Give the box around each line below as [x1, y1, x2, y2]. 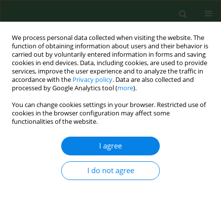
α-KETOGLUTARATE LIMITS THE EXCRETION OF [7, 176, 198, 188]
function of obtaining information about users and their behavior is [12, 42, 208, 50]
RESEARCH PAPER [7, 141, 59, 149]
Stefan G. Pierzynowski [146, 206, 212, 215]
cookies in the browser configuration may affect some [12, 109, 170, 117]
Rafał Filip [7, 206, 35, 215]
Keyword [7, 106, 67, 125]
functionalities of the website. [12, 117, 98, 126]
